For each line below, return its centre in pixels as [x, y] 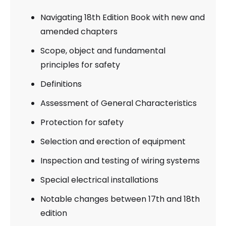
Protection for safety [82, 122]
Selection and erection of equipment [113, 141]
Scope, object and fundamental [103, 50]
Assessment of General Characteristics [119, 103]
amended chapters [79, 31]
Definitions [61, 84]
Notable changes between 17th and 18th [120, 199]
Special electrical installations [99, 180]
